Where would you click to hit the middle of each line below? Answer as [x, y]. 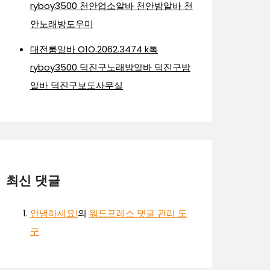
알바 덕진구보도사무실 [77, 85]
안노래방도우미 [62, 24]
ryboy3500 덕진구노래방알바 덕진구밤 [110, 67]
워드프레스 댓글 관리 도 [138, 213]
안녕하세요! [54, 213]
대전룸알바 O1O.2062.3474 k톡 [94, 49]
